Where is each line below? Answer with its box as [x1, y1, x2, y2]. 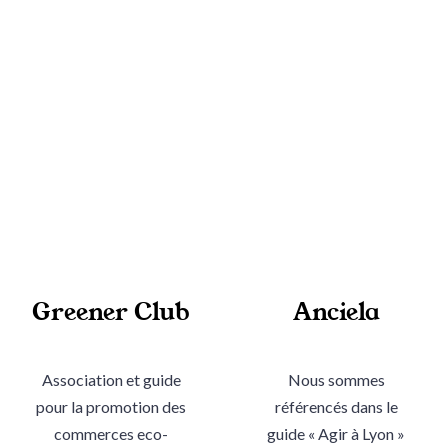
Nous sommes [287, 369, 385, 389]
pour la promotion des [36, 396, 187, 416]
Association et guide [41, 369, 181, 389]
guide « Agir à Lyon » [267, 423, 406, 443]
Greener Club [32, 294, 191, 329]
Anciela [292, 294, 380, 329]
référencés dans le [274, 396, 398, 416]
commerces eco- [54, 423, 169, 443]
